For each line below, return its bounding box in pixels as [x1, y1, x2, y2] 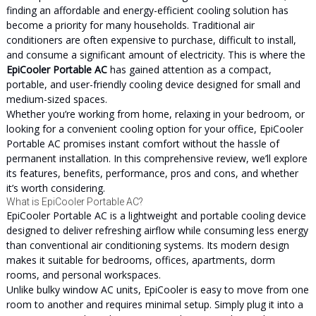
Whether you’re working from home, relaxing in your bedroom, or [6, 107, 305, 121]
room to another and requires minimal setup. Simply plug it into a [6, 298, 303, 311]
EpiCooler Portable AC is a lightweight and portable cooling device [6, 209, 306, 222]
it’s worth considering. [6, 181, 105, 195]
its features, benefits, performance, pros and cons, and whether [6, 166, 298, 180]
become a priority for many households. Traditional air [6, 18, 255, 32]
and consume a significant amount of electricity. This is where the [6, 48, 305, 61]
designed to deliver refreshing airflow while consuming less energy [6, 224, 308, 237]
